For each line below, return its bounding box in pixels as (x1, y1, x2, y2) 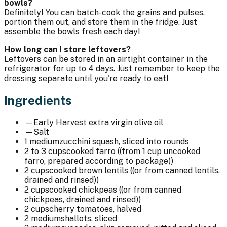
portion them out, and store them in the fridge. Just (4, 17, 197, 27)
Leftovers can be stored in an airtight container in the (4, 54, 208, 64)
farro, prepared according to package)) (24, 156, 173, 166)
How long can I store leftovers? (4, 44, 131, 54)
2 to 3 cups (24, 146, 66, 156)
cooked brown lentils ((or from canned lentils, (49, 165, 220, 175)
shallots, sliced (61, 213, 117, 223)
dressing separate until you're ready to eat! (4, 73, 169, 83)
